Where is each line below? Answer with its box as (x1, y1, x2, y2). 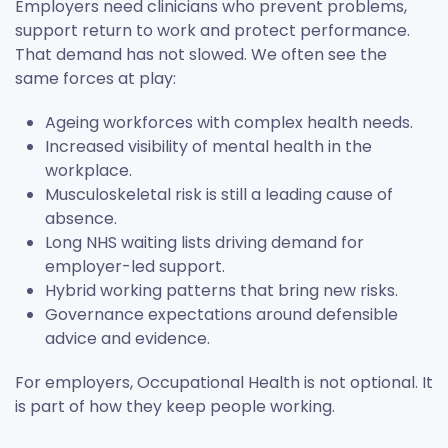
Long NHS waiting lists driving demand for (45, 231, 364, 255)
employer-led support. (45, 255, 225, 279)
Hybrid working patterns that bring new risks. (45, 279, 398, 303)
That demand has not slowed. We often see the (15, 43, 387, 67)
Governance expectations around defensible (45, 303, 398, 327)
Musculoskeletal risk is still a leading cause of (45, 183, 393, 207)
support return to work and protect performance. (15, 19, 410, 43)
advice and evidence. (45, 327, 210, 351)
